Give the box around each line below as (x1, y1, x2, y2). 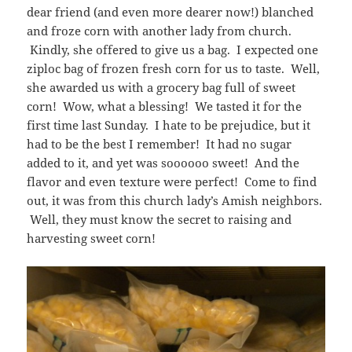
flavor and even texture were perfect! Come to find (27, 173, 317, 189)
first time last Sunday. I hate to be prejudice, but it (27, 116, 311, 133)
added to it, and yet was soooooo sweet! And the (27, 154, 300, 170)
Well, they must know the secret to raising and (27, 211, 292, 227)
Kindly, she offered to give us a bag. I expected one (27, 41, 319, 57)
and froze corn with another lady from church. (27, 22, 292, 38)
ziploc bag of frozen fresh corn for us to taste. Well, (27, 60, 321, 76)
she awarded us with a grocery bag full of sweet (27, 79, 296, 95)
